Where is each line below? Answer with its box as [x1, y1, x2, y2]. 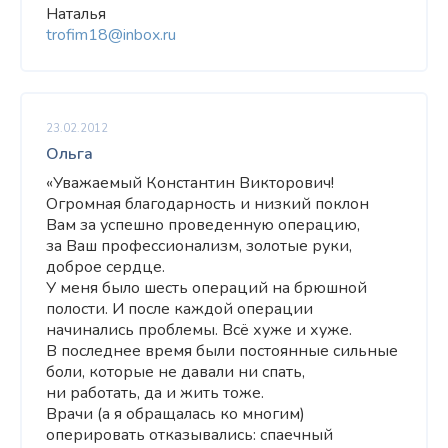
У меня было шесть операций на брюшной [46, 277, 367, 299]
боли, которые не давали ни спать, [46, 361, 305, 383]
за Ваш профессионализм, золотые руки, [46, 235, 352, 257]
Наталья [46, 3, 106, 25]
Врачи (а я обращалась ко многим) [46, 403, 305, 425]
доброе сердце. [46, 256, 165, 278]
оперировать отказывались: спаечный [46, 424, 333, 446]
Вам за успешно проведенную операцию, [46, 214, 360, 236]
